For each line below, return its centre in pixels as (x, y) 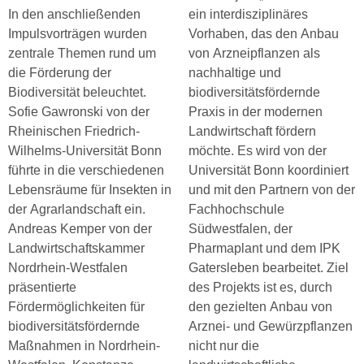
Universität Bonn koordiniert (269, 170)
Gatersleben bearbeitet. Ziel (269, 268)
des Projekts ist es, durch (260, 287)
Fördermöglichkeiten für (76, 307)
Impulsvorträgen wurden (78, 34)
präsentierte (42, 287)
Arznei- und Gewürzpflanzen (271, 326)
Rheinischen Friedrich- (74, 131)
